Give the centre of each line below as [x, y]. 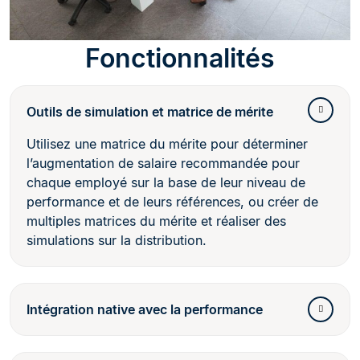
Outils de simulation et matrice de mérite [150, 112]
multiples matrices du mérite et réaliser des [156, 221]
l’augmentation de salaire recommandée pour [163, 164]
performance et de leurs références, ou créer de [172, 202]
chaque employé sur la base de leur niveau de [166, 183]
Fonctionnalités [180, 59]
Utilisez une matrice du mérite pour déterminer [167, 144]
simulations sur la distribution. [117, 241]
